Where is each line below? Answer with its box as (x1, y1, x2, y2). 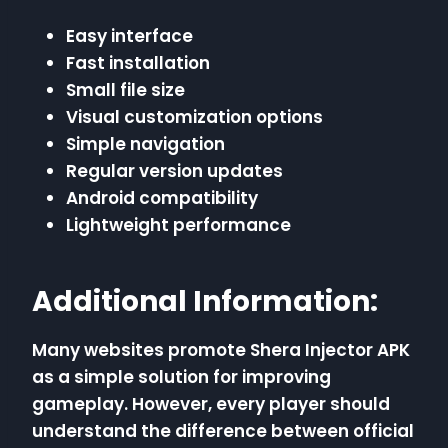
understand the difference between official (32, 419, 414, 444)
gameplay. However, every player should (32, 392, 390, 417)
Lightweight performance (66, 213, 291, 238)
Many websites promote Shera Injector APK (32, 338, 410, 363)
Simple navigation (66, 132, 225, 157)
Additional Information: (32, 282, 378, 322)
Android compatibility (66, 186, 258, 211)
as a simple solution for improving (32, 365, 331, 390)
